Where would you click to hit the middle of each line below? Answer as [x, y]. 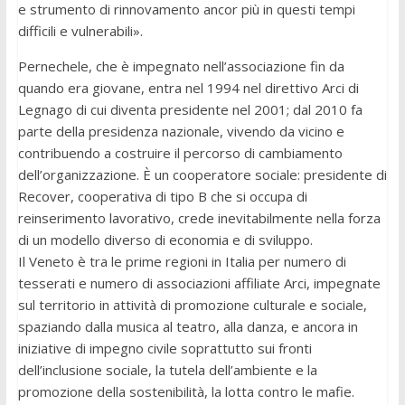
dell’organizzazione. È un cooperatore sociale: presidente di [202, 174]
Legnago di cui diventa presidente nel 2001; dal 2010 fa [190, 109]
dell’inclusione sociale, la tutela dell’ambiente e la [167, 369]
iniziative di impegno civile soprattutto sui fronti [165, 348]
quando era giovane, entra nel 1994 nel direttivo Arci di [188, 87]
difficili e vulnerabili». [80, 30]
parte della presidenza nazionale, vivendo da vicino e [181, 131]
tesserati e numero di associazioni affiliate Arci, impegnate [199, 283]
